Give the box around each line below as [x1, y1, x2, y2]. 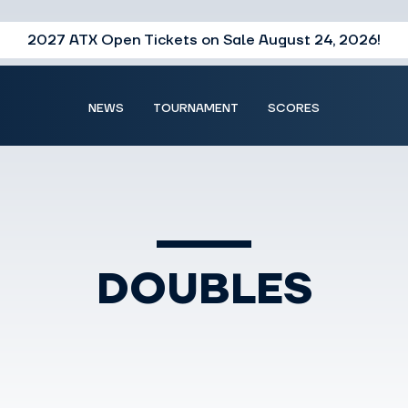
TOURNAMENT [153, 100, 239, 116]
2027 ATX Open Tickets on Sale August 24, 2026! [27, 31, 381, 49]
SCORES [268, 100, 320, 116]
